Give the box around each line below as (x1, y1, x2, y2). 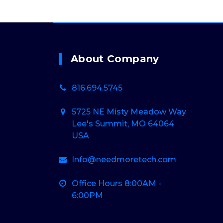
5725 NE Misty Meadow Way (72, 107, 186, 116)
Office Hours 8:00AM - (72, 179, 161, 188)
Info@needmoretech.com (72, 155, 176, 164)
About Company (71, 53, 159, 65)
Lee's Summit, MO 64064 (72, 119, 174, 128)
